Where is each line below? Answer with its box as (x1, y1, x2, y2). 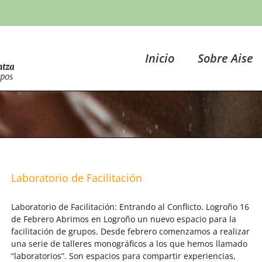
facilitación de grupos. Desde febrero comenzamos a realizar (11, 226, 250, 237)
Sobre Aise (198, 50, 253, 66)
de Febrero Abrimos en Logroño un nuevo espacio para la (11, 213, 236, 225)
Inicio (145, 50, 174, 66)
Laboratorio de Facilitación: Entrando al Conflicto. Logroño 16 (11, 201, 249, 212)
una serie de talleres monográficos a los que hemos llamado (11, 238, 247, 249)
